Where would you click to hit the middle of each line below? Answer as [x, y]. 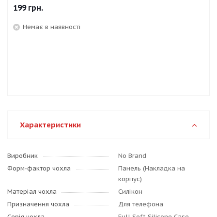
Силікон [130, 192]
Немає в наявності [52, 27]
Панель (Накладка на [152, 168]
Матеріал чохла [32, 192]
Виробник [23, 156]
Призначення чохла [38, 204]
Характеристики [50, 125]
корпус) [130, 179]
